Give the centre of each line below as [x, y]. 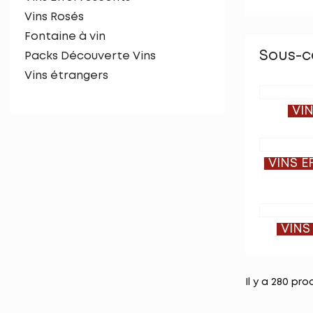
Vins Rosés [54, 17]
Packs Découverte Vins [90, 56]
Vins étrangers [66, 76]
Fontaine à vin [65, 37]
